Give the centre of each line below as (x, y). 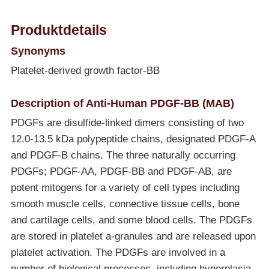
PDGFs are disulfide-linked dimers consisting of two (127, 123)
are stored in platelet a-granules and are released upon (133, 237)
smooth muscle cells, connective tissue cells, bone (125, 204)
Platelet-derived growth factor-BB (85, 71)
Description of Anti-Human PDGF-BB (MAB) (122, 103)
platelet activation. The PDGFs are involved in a (118, 253)
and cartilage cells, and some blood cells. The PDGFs (131, 220)
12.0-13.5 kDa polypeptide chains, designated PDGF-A (133, 139)
